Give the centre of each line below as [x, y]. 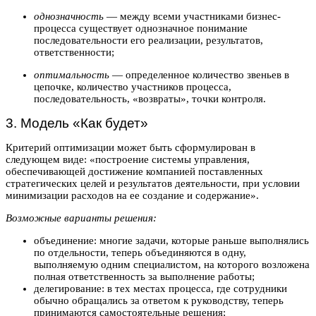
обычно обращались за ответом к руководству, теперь [159, 301]
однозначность [69, 17]
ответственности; [74, 53]
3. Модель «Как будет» [77, 123]
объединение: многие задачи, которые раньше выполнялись [171, 241]
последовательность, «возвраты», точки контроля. [150, 99]
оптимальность [72, 75]
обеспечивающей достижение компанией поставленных [134, 172]
